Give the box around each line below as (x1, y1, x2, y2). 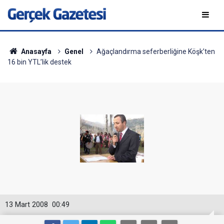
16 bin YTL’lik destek (7, 58, 71, 66)
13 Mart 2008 (5, 200, 48, 209)
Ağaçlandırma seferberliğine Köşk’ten (96, 47, 215, 55)
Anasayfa (19, 47, 51, 55)
